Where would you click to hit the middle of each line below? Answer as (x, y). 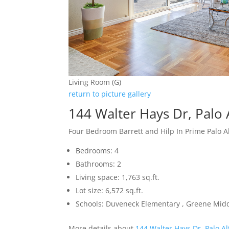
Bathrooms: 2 (99, 164)
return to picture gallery (110, 94)
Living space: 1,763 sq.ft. (118, 177)
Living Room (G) (95, 82)
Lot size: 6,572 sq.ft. (110, 191)
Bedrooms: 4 (97, 151)
